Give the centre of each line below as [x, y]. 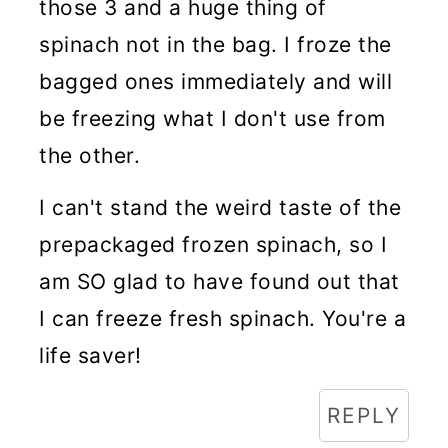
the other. [90, 155]
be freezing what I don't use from [212, 118]
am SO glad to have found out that [219, 281]
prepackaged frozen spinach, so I [213, 244]
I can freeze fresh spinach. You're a [223, 318]
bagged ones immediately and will [216, 81]
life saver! [90, 355]
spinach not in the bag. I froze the [215, 44]
